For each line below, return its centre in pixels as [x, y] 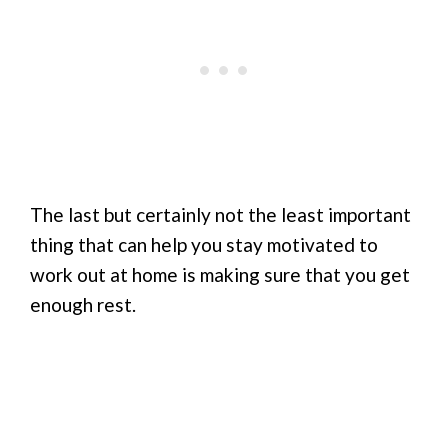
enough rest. [83, 305]
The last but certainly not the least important [220, 215]
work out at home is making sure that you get [220, 275]
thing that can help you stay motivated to [204, 245]
